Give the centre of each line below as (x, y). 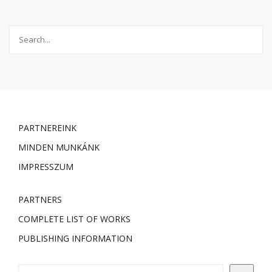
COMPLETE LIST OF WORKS (74, 219)
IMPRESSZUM (46, 167)
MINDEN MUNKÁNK (59, 147)
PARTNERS (40, 199)
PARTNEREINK (47, 128)
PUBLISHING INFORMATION (75, 238)
